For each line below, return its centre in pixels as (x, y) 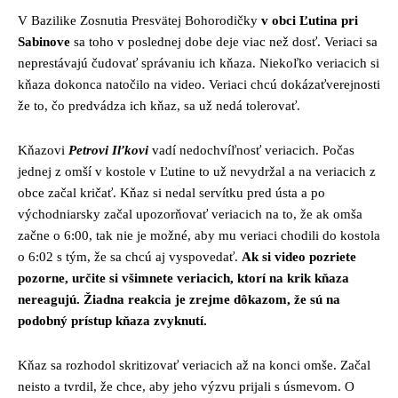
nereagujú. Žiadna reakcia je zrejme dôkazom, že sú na (179, 299)
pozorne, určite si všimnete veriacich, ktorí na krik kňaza (183, 278)
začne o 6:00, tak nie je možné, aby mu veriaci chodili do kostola (199, 235)
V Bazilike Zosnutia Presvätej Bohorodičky (139, 20)
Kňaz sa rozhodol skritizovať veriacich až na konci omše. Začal (194, 365)
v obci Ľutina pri (310, 20)
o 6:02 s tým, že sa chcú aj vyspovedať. (130, 256)
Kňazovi (43, 150)
